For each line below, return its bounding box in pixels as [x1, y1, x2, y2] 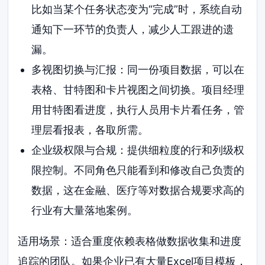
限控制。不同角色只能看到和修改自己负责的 [31, 163, 244, 176]
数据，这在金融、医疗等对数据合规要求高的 [31, 183, 244, 196]
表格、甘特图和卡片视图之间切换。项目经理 [31, 83, 244, 96]
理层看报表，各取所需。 [31, 123, 148, 136]
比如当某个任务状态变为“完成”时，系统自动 [31, 2, 242, 15]
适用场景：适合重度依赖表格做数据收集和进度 [18, 234, 242, 247]
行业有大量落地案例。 [31, 203, 138, 216]
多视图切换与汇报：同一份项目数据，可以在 [31, 63, 244, 76]
